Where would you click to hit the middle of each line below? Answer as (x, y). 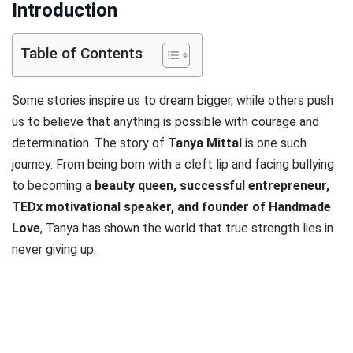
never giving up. (54, 249)
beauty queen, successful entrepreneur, (212, 186)
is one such (274, 143)
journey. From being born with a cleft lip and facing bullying (173, 164)
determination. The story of (90, 143)
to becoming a (53, 186)
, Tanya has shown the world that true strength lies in (187, 228)
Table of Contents (82, 54)
